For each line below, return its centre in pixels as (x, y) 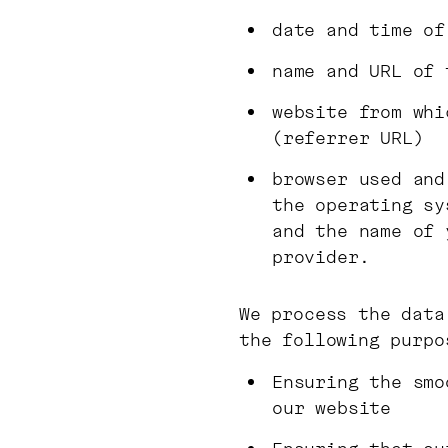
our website (332, 407)
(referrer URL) (348, 137)
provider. (321, 256)
